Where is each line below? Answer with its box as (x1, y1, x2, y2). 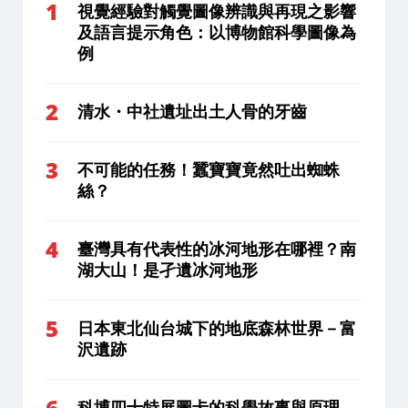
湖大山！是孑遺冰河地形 (77, 260, 258, 280)
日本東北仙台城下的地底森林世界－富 (77, 319, 356, 338)
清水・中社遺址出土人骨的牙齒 (77, 102, 307, 121)
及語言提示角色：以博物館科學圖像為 (77, 23, 356, 42)
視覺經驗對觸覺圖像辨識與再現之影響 (77, 2, 356, 21)
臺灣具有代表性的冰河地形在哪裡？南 (77, 240, 356, 259)
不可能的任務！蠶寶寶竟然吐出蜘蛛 (77, 160, 340, 179)
